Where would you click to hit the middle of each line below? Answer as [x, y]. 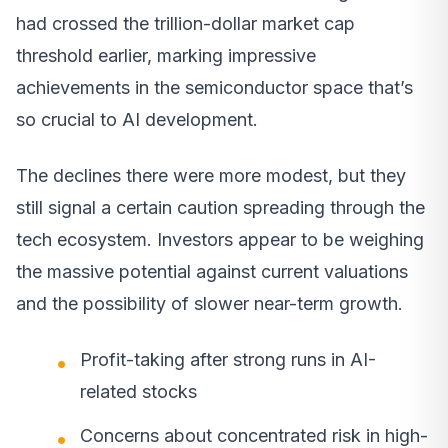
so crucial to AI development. [137, 119]
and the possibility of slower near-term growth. [209, 303]
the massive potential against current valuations [212, 271]
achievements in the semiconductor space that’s [214, 87]
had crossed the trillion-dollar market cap [185, 23]
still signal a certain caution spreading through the [220, 207]
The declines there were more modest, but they [211, 175]
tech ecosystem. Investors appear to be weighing [220, 239]
